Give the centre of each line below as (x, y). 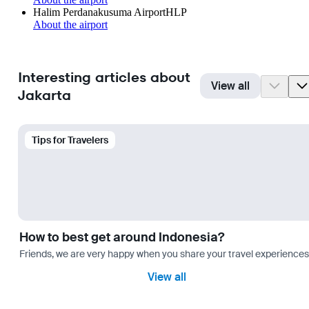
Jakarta (44, 96)
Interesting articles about (104, 78)
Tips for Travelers (70, 140)
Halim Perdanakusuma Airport (99, 12)
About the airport (70, 24)
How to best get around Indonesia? (122, 238)
